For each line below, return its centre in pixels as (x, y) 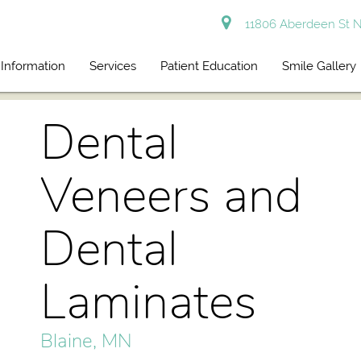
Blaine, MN (86, 341)
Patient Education (210, 66)
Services (113, 66)
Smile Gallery (320, 66)
